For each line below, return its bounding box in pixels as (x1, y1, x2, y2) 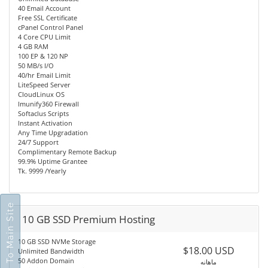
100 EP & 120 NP (18, 51, 68, 60)
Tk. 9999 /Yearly (18, 166, 66, 175)
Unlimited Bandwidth (18, 246, 84, 255)
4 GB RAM (18, 42, 48, 51)
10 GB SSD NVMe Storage (18, 237, 96, 246)
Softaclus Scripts (18, 109, 69, 118)
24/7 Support (18, 138, 59, 147)
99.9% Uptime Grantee (18, 157, 87, 166)
